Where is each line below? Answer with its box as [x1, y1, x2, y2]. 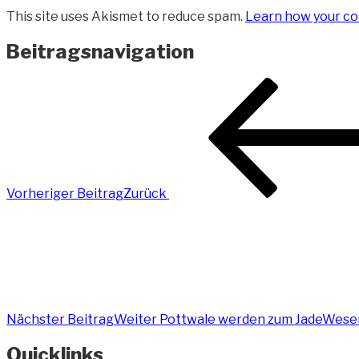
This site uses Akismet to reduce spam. [6, 9, 245, 25]
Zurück [123, 186, 167, 202]
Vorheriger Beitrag [6, 186, 123, 202]
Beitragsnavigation [6, 40, 194, 64]
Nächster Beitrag [6, 312, 114, 328]
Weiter [114, 312, 157, 328]
